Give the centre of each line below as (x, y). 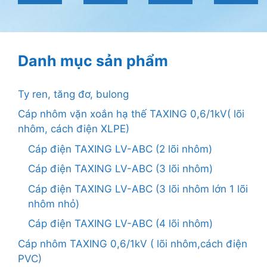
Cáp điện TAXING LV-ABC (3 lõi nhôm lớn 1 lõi (138, 189)
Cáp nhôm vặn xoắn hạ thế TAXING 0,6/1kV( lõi (131, 114)
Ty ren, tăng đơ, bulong (73, 94)
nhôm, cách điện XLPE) (74, 129)
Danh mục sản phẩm (93, 60)
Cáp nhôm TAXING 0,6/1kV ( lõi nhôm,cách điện (133, 243)
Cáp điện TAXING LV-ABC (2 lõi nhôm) (120, 149)
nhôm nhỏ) (54, 204)
